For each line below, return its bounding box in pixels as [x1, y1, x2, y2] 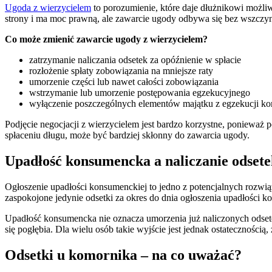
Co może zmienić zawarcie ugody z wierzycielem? [5, 34, 208, 45]
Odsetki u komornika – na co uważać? [5, 246, 242, 263]
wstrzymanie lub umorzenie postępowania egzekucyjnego [29, 87, 250, 98]
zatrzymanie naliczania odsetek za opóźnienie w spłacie [29, 55, 241, 66]
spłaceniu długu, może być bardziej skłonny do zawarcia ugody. [5, 130, 252, 141]
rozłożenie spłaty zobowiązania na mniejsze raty [29, 66, 213, 76]
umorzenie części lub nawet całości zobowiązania [29, 76, 219, 87]
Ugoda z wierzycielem [5, 2, 91, 13]
